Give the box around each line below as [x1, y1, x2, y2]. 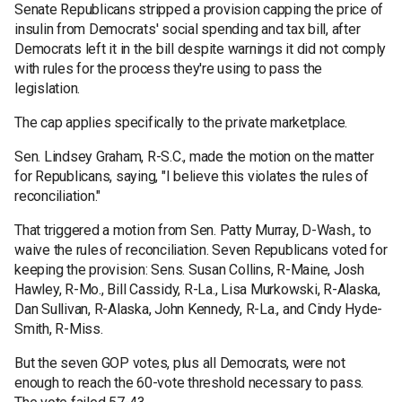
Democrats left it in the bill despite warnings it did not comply [14, 39, 386, 57]
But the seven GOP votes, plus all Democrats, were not [14, 354, 345, 371]
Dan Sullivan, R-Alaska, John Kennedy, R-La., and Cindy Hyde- [14, 300, 382, 318]
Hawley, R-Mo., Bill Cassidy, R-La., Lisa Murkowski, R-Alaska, [14, 280, 380, 298]
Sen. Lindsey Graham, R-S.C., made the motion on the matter [14, 147, 374, 165]
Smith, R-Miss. [14, 319, 103, 337]
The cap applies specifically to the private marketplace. [14, 113, 347, 131]
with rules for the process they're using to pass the [14, 59, 322, 77]
